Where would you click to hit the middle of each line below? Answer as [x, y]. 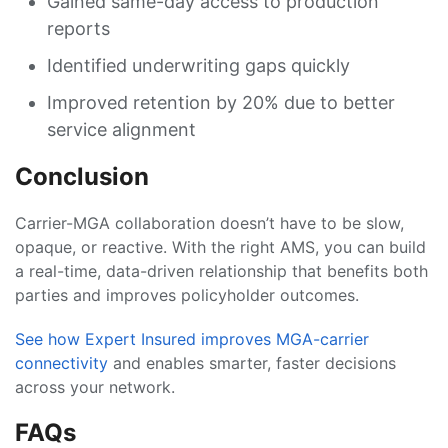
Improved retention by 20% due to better [221, 102]
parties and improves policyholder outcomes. [187, 295]
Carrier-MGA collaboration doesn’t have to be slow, [209, 223]
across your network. [95, 387]
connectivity [61, 363]
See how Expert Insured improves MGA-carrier [192, 339]
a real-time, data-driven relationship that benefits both [221, 271]
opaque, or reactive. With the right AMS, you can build [220, 247]
